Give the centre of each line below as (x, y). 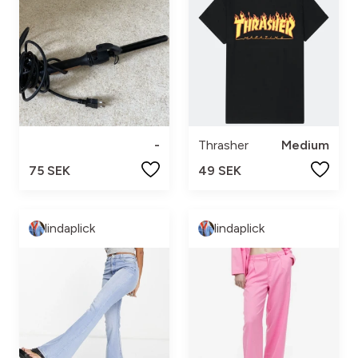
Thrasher (223, 145)
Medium (305, 145)
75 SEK (50, 171)
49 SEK (220, 171)
